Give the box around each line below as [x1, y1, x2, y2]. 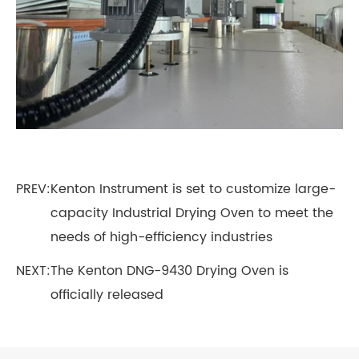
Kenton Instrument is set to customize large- [50, 178, 336, 200]
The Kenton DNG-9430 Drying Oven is [50, 260, 288, 281]
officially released [50, 284, 163, 305]
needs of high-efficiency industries [50, 226, 272, 248]
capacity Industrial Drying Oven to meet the [50, 202, 333, 224]
